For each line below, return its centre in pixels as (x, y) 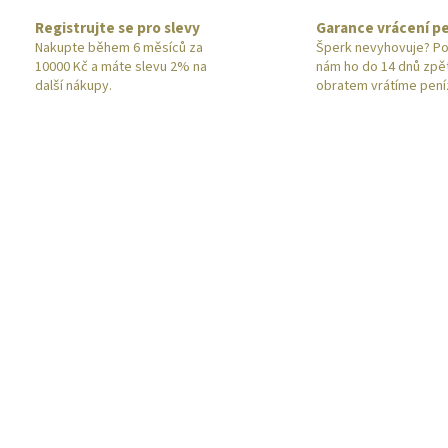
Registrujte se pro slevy (117, 28)
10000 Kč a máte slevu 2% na (121, 67)
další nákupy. (73, 86)
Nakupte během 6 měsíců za (119, 48)
